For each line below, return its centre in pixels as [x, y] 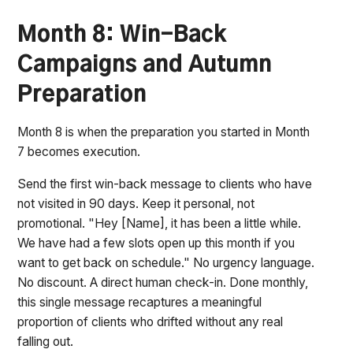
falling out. [46, 342]
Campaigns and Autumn [145, 65]
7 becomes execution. [79, 152]
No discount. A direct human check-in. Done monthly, [163, 283]
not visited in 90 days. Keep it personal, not [136, 204]
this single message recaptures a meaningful [140, 303]
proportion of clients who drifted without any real [150, 322]
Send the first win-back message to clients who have [165, 184]
